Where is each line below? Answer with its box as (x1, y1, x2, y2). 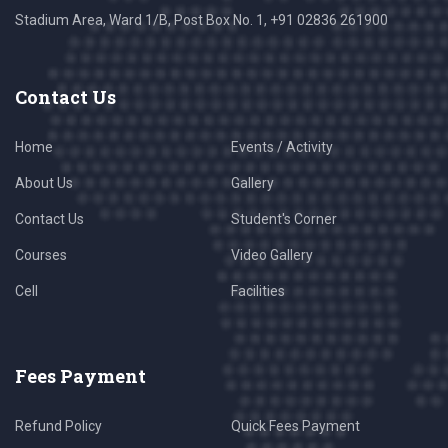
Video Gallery (231, 247, 313, 264)
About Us (15, 175, 73, 192)
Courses (15, 247, 67, 264)
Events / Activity (231, 139, 333, 156)
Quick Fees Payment (231, 417, 360, 434)
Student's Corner (231, 211, 337, 228)
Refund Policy (15, 417, 102, 434)
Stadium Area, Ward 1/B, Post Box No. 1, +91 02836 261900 (15, 12, 388, 29)
